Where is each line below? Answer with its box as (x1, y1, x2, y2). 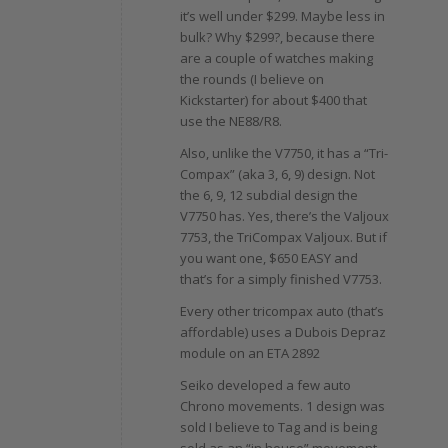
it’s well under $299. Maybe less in (179, 7, 385, 26)
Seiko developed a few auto (179, 376, 351, 395)
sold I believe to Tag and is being (179, 418, 377, 437)
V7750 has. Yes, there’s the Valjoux (179, 207, 389, 226)
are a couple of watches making (179, 49, 373, 68)
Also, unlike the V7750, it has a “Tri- (179, 144, 388, 163)
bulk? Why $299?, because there (179, 28, 375, 47)
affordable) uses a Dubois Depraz (179, 323, 386, 342)
